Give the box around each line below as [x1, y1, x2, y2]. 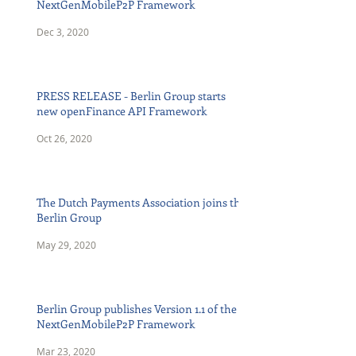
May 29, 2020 [37, 238, 96, 251]
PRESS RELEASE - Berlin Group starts [37, 88, 226, 103]
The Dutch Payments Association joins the [37, 195, 246, 210]
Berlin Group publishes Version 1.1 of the [37, 301, 237, 316]
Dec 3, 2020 [37, 25, 89, 38]
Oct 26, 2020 [37, 132, 92, 145]
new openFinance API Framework [37, 103, 207, 118]
